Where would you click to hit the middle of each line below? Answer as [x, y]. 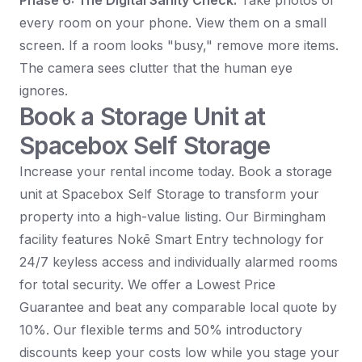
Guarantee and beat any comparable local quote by [178, 307]
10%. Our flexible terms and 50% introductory [161, 330]
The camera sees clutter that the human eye [156, 68]
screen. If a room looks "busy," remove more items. [179, 46]
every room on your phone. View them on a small [173, 23]
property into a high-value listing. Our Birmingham [173, 217]
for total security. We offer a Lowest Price [147, 285]
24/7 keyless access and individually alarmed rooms [179, 262]
